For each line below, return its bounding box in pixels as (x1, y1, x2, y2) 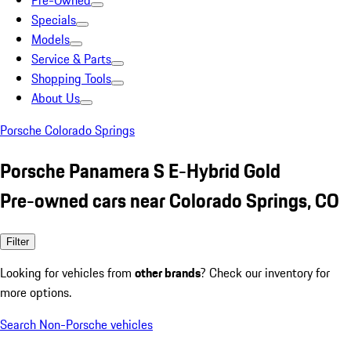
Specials (31, 10, 76, 29)
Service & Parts (31, 49, 111, 68)
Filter (6, 235, 29, 248)
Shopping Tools (31, 69, 111, 88)
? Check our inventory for (201, 262, 330, 282)
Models (31, 30, 70, 49)
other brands (135, 262, 201, 282)
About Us (31, 89, 80, 107)
